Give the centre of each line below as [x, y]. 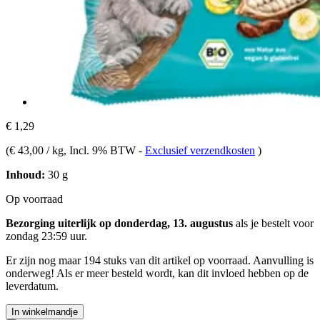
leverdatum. [32, 286]
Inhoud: [25, 174]
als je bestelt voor [273, 223]
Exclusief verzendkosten [200, 150]
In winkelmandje [45, 311]
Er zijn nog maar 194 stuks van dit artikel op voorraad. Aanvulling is [160, 260]
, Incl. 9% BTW [101, 150]
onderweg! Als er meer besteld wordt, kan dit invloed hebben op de [157, 273]
